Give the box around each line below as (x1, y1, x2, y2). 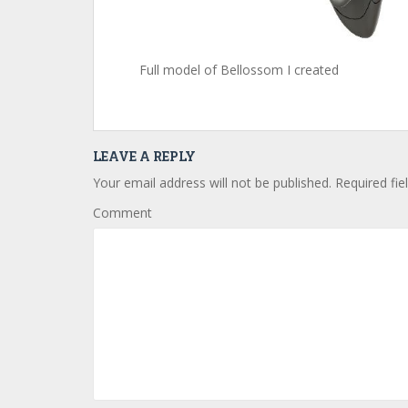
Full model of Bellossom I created (139, 60, 339, 78)
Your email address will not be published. (93, 173, 331, 191)
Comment (93, 203, 152, 221)
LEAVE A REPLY (93, 147, 196, 165)
